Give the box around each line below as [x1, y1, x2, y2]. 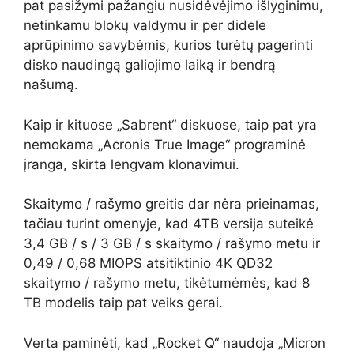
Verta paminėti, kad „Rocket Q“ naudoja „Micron [24, 334, 326, 351]
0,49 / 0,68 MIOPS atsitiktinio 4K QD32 [24, 255, 273, 271]
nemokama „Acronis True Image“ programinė [24, 136, 306, 153]
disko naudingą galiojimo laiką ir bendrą [24, 57, 276, 73]
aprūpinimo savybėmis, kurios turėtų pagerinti [24, 37, 313, 53]
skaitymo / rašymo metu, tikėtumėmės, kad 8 [24, 275, 310, 291]
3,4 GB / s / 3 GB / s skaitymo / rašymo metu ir [24, 235, 320, 251]
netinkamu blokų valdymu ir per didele [24, 17, 266, 33]
